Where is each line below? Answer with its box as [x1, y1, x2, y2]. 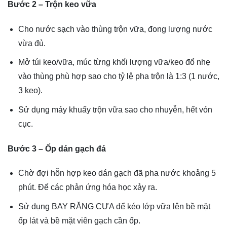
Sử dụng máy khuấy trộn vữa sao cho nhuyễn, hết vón [18, 105, 212, 114]
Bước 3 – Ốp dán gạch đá [8, 144, 106, 153]
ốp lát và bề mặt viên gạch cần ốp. [18, 216, 140, 225]
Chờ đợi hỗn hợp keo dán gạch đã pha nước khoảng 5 [18, 169, 216, 178]
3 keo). [18, 86, 43, 95]
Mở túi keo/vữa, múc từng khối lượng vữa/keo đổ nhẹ [18, 58, 210, 67]
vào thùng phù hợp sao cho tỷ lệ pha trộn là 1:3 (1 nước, [18, 72, 219, 81]
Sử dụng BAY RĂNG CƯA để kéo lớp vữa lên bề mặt [18, 202, 210, 211]
